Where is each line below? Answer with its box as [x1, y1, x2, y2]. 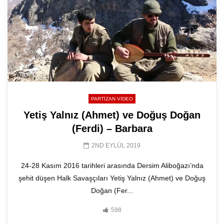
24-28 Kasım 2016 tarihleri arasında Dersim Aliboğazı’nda [20, 161, 203, 170]
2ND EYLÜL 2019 [91, 142, 140, 149]
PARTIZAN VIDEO [91, 96, 133, 102]
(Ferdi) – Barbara [71, 123, 152, 134]
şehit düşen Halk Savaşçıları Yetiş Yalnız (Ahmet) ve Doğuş [18, 174, 205, 182]
